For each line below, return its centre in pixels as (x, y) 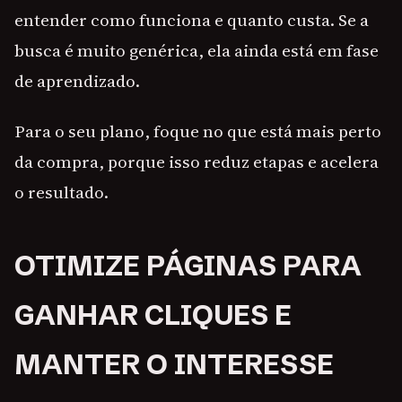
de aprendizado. (77, 81)
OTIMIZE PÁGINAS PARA (188, 266)
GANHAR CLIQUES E (153, 315)
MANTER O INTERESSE (174, 365)
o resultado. (61, 192)
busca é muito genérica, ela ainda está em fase (197, 51)
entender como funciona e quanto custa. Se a (192, 20)
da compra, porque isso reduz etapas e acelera (197, 162)
